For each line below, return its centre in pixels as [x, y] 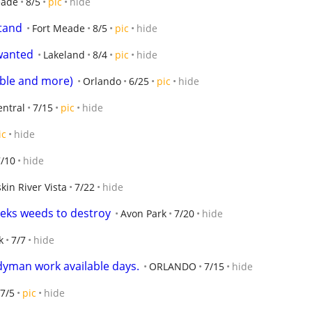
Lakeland [64, 55]
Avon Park [143, 213]
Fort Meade [58, 28]
